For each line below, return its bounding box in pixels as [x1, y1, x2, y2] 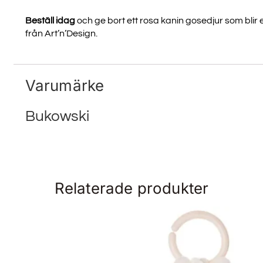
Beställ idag [25, 15, 75, 25]
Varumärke [25, 76, 104, 95]
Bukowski [25, 109, 89, 124]
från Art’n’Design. [25, 28, 97, 38]
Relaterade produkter [54, 179, 209, 198]
